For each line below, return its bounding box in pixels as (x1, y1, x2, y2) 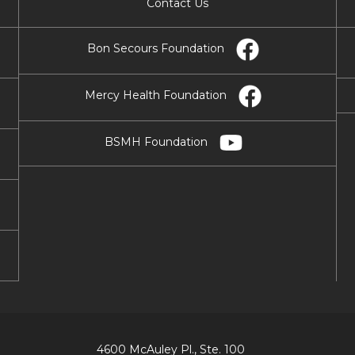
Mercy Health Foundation (85, 88, 227, 102)
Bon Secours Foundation (87, 41, 225, 55)
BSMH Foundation (104, 134, 208, 149)
